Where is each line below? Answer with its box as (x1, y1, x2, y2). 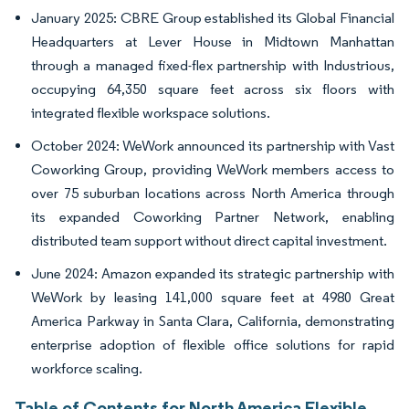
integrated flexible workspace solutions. (31, 104, 270, 122)
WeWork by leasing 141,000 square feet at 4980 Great (31, 288, 394, 307)
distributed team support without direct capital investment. (31, 232, 387, 250)
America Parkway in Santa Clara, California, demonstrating (31, 312, 394, 330)
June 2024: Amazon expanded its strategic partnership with (31, 265, 394, 283)
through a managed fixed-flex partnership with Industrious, (31, 57, 394, 75)
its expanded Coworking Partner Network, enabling (31, 208, 394, 226)
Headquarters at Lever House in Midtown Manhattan (31, 33, 394, 51)
